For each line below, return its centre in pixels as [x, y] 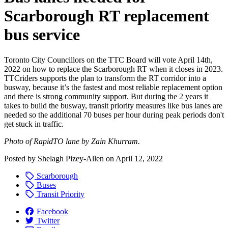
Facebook [52, 211]
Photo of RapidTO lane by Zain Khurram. [72, 141]
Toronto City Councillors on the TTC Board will [83, 60]
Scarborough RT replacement [107, 16]
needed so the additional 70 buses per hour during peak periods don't [114, 115]
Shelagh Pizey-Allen [71, 158]
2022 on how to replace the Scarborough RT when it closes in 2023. [113, 69]
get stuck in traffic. [37, 124]
